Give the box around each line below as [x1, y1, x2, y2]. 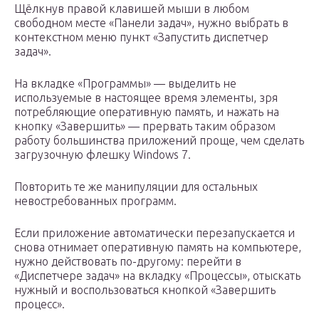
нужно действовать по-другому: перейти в [14, 255, 241, 268]
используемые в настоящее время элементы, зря [14, 91, 278, 105]
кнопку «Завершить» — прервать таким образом [14, 120, 276, 133]
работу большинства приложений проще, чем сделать [14, 134, 304, 147]
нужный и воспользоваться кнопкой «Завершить [14, 283, 276, 297]
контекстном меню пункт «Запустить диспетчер [14, 31, 268, 44]
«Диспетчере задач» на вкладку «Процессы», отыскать [14, 269, 300, 283]
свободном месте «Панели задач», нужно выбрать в [14, 16, 288, 30]
